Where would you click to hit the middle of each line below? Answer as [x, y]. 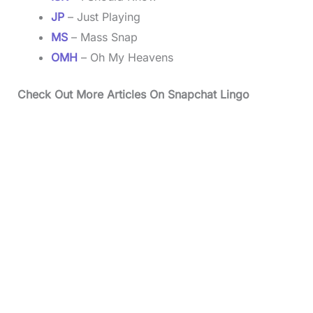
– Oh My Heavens [125, 57]
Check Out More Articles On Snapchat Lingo [133, 94]
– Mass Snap [104, 37]
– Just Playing [102, 17]
